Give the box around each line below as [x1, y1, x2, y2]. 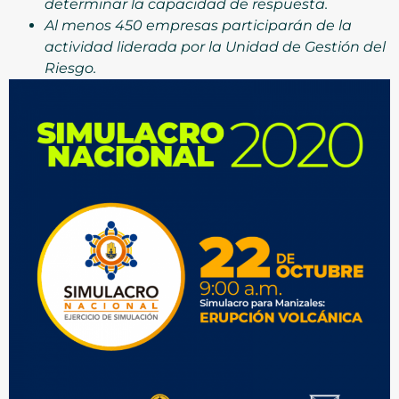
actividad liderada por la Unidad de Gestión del [45, 37, 386, 55]
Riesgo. [45, 59, 96, 77]
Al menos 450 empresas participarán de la [45, 16, 352, 34]
